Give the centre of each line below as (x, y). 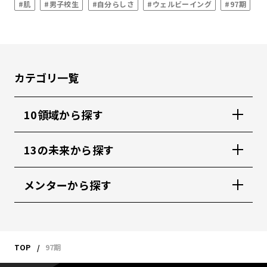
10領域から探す (63, 114)
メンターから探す (68, 185)
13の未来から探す (69, 150)
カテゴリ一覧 (46, 77)
